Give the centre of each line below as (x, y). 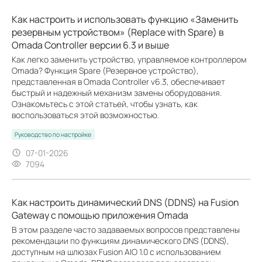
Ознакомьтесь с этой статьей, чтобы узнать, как (105, 104)
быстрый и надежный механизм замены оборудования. (117, 92)
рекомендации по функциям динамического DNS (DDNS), (120, 240)
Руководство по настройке (53, 134)
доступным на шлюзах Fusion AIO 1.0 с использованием (116, 251)
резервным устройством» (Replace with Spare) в (118, 32)
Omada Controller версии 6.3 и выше (90, 45)
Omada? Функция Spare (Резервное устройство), (105, 70)
